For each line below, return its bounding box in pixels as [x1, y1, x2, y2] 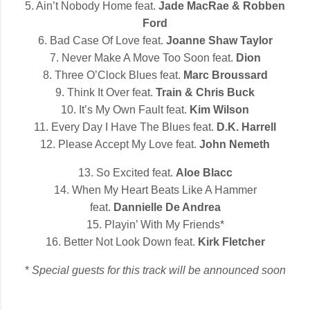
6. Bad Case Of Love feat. [37, 34, 166, 46]
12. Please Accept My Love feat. [40, 138, 199, 150]
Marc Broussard [183, 69, 268, 81]
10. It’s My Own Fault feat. [61, 103, 190, 116]
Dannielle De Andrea [113, 201, 221, 213]
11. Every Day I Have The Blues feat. [34, 120, 217, 133]
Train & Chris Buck [156, 86, 255, 98]
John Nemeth [199, 138, 270, 150]
